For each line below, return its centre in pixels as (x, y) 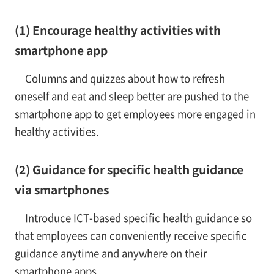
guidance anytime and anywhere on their (110, 254)
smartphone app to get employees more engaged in (135, 114)
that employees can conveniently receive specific (131, 236)
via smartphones (61, 190)
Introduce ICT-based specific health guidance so (138, 218)
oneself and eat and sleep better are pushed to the (131, 96)
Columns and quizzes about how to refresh (125, 79)
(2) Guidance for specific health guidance (129, 170)
